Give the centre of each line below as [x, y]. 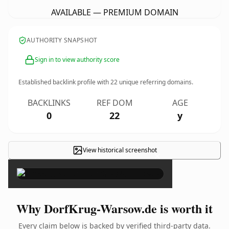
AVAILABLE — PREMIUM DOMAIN [114, 12]
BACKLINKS [49, 103]
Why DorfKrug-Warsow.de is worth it [114, 208]
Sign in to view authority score [77, 60]
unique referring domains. [155, 82]
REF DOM [114, 103]
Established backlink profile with [64, 82]
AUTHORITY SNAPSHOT [62, 40]
